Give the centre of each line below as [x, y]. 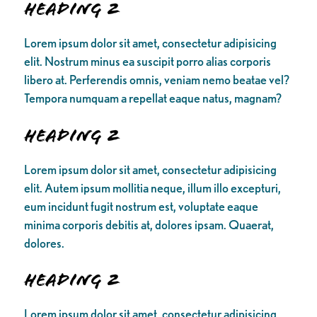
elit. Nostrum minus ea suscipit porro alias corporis [147, 62]
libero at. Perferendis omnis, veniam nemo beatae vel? [156, 80]
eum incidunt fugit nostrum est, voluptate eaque [141, 206]
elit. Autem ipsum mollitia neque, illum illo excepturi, [152, 188]
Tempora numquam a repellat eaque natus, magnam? [152, 98]
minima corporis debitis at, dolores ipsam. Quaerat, [149, 224]
